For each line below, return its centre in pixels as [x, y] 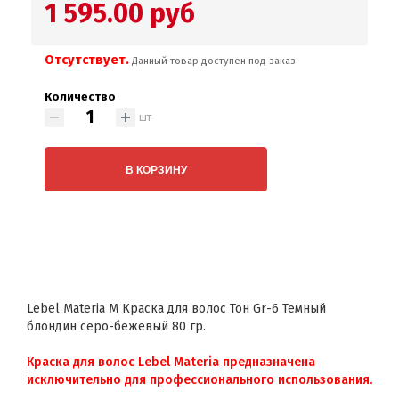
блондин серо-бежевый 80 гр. [116, 326]
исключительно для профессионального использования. [199, 380]
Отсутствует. [88, 60]
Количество [80, 97]
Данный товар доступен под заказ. [215, 61]
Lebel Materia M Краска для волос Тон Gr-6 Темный [176, 309]
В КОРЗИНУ [156, 169]
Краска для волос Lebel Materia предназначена [171, 362]
